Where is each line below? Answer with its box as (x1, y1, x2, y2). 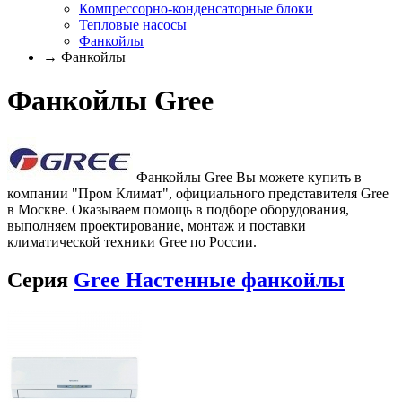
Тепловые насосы (79, 17, 187, 32)
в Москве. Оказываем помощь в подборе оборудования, (7, 201, 349, 217)
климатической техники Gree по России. (7, 233, 257, 249)
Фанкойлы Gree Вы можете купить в (133, 169, 362, 185)
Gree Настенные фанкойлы (74, 267, 345, 292)
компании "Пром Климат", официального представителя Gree (7, 185, 389, 201)
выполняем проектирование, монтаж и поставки (7, 217, 306, 233)
